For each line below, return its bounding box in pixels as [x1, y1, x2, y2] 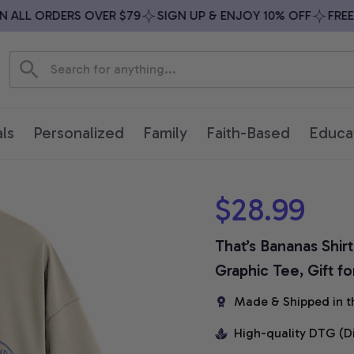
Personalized [33, 123, 124, 143]
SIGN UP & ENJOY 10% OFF [134, 8, 289, 23]
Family [143, 123, 187, 143]
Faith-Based [206, 123, 290, 143]
